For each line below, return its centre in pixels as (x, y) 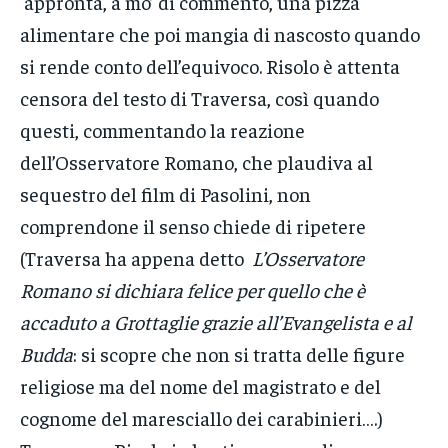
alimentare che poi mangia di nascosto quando (220, 34)
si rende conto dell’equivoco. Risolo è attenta (210, 66)
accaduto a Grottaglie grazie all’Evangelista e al (216, 322)
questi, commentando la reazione (162, 130)
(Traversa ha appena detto (136, 258)
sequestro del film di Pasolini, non (165, 194)
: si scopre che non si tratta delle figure (239, 354)
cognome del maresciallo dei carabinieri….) (201, 418)
